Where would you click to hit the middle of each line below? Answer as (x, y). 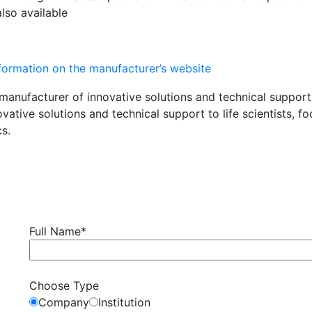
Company (64, 303)
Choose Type (64, 286)
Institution (125, 303)
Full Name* (58, 232)
